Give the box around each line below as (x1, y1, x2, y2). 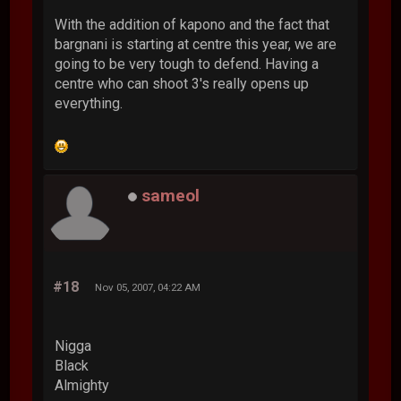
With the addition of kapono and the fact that (55, 15, 330, 33)
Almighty (55, 376, 110, 394)
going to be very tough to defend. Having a (55, 55, 320, 73)
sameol (141, 185, 200, 207)
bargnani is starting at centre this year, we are (55, 35, 337, 53)
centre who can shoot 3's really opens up (55, 74, 310, 92)
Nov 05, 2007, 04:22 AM (95, 280, 201, 294)
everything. (55, 94, 124, 112)
